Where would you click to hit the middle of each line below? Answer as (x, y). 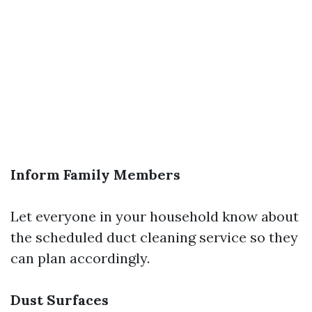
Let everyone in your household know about (155, 217)
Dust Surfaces (60, 300)
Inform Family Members (95, 175)
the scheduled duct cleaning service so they (154, 237)
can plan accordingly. (80, 258)
